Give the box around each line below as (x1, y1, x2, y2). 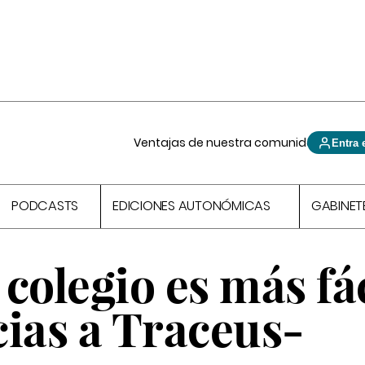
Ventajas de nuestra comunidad (134, 134, 323, 151)
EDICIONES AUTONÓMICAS (112, 196, 270, 216)
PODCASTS (11, 196, 79, 216)
